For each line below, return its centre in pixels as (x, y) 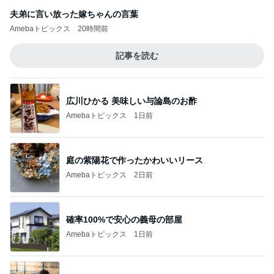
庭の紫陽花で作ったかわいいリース (135, 160)
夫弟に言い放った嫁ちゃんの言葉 (74, 14)
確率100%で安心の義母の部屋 (124, 219)
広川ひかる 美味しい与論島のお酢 (131, 101)
